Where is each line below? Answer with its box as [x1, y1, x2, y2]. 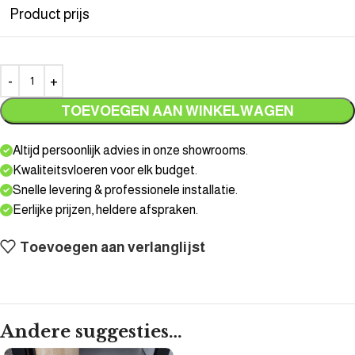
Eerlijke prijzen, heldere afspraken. [13, 202, 198, 216]
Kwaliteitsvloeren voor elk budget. [13, 162, 197, 177]
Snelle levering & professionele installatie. [13, 182, 238, 197]
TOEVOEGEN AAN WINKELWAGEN [61, 102, 294, 119]
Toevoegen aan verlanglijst [20, 239, 206, 256]
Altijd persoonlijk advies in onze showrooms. [13, 143, 248, 157]
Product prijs [10, 6, 90, 22]
